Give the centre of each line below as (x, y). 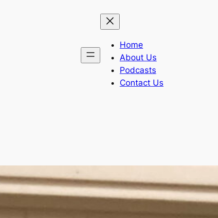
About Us (138, 57)
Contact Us (142, 82)
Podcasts (138, 70)
